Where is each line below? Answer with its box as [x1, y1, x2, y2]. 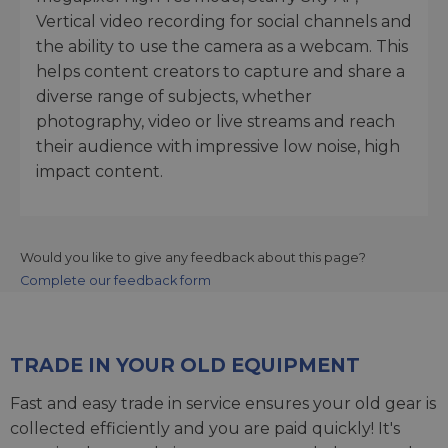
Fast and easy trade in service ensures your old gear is [10, 393, 436, 413]
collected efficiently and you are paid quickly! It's [10, 418, 400, 438]
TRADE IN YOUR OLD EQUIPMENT [10, 352, 360, 377]
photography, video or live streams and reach [36, 111, 395, 131]
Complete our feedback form [20, 272, 211, 288]
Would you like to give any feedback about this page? [20, 249, 366, 265]
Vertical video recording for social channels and [36, 11, 412, 31]
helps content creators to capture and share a [36, 61, 405, 81]
